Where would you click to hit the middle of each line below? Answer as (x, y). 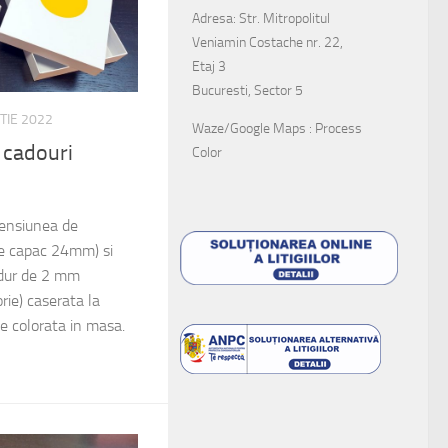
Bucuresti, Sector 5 (247, 90)
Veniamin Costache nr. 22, (267, 42)
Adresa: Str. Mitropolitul (261, 18)
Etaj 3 (209, 66)
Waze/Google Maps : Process (277, 128)
